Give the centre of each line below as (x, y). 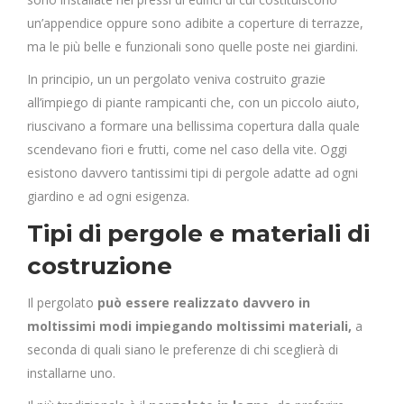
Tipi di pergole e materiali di (198, 234)
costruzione (100, 266)
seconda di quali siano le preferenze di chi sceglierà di (183, 349)
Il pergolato (62, 303)
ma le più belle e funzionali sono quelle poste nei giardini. (193, 46)
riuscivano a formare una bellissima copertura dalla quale (193, 126)
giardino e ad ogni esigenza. (108, 196)
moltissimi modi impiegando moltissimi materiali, (189, 326)
